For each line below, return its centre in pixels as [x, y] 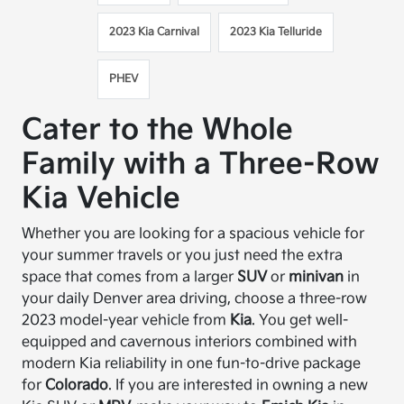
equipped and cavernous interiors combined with [190, 342]
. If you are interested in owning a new [239, 386]
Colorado [77, 386]
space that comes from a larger [130, 277]
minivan [318, 277]
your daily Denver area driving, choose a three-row [195, 299]
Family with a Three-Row [201, 165]
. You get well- [300, 321]
